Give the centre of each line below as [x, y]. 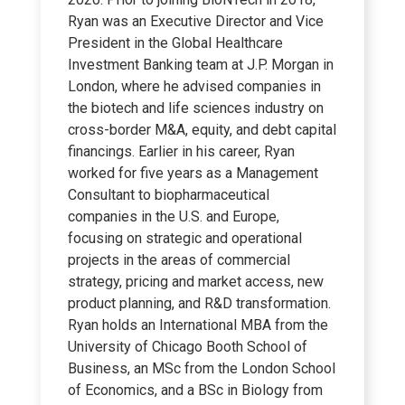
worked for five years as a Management [193, 174]
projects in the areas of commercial [179, 260]
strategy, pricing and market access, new [196, 282]
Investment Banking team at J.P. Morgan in [201, 65]
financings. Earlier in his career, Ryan [181, 152]
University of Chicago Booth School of [188, 347]
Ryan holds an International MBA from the [198, 325]
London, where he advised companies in [194, 87]
